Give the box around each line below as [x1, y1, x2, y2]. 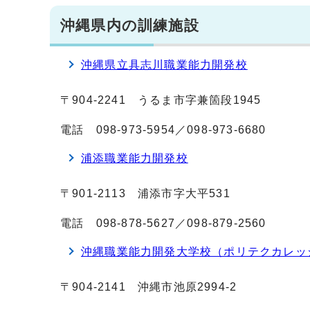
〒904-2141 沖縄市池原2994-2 [60, 280, 237, 293]
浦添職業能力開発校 [81, 152, 188, 164]
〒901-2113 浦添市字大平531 [60, 187, 230, 199]
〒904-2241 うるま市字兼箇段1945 [60, 93, 262, 106]
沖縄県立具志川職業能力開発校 [81, 58, 248, 71]
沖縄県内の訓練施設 [60, 17, 199, 33]
